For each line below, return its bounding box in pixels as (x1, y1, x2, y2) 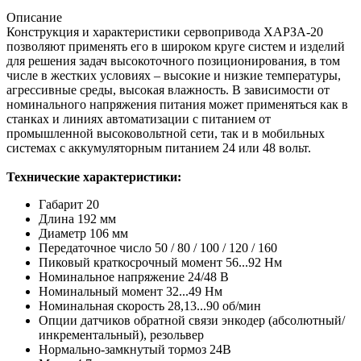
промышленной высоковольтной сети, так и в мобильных (6, 126, 325, 140)
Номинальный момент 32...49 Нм (39, 284, 229, 298)
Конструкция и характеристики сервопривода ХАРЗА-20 (6, 24, 323, 39)
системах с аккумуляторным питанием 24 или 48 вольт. (6, 140, 311, 155)
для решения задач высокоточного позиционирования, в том (6, 53, 340, 68)
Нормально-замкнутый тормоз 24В (39, 342, 231, 356)
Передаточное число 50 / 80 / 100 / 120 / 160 (39, 240, 280, 255)
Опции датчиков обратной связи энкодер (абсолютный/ (39, 313, 345, 327)
